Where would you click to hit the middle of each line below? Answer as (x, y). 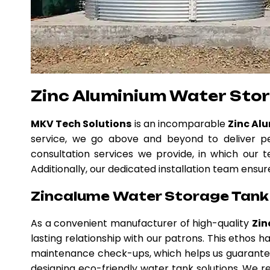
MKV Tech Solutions (81, 124)
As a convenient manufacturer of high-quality (141, 223)
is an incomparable (180, 124)
